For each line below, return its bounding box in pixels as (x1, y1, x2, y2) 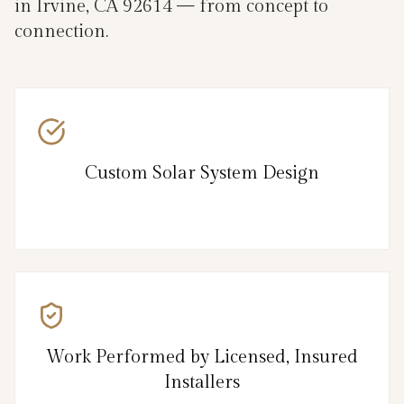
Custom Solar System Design (85, 161, 319, 184)
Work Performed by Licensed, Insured (46, 345, 358, 368)
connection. (14, 20, 108, 42)
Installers (164, 371, 240, 393)
